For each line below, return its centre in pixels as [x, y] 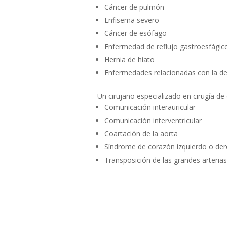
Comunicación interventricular [153, 120]
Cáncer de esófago [136, 33]
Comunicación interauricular [150, 107]
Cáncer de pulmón [134, 7]
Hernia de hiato [129, 59]
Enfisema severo [132, 20]
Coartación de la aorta [141, 133]
